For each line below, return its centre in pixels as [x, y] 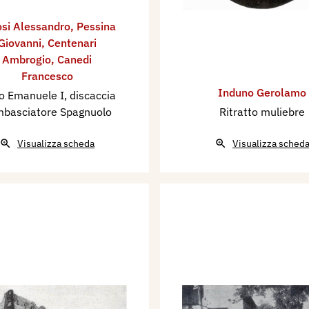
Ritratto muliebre [262, 112]
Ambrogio [27, 59]
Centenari [72, 43]
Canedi [74, 59]
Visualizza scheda [56, 143]
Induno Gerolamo [262, 92]
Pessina [96, 26]
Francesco [47, 76]
